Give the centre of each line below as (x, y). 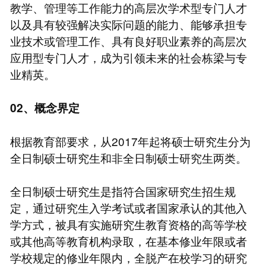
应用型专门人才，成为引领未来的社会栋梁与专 (128, 57)
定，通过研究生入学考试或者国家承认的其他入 (128, 207)
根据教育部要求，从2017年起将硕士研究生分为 (130, 141)
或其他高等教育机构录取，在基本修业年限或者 (128, 240)
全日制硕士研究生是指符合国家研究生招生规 (123, 191)
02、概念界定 (45, 107)
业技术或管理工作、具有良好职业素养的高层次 (128, 40)
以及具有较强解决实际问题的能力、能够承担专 (128, 24)
